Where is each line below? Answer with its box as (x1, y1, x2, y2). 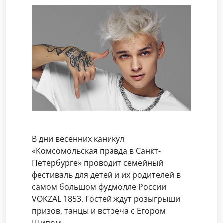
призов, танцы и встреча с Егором (32, 205, 166, 216)
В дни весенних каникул (32, 133, 124, 144)
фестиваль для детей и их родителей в (32, 169, 181, 180)
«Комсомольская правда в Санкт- (32, 145, 161, 156)
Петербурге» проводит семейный (32, 157, 163, 168)
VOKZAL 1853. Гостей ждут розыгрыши (32, 193, 180, 204)
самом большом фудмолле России (32, 181, 166, 192)
